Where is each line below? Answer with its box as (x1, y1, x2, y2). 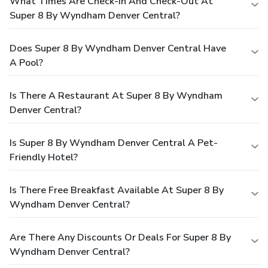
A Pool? (10, 56, 43, 69)
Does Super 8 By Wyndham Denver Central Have (10, 41, 226, 55)
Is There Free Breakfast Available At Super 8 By (10, 183, 224, 197)
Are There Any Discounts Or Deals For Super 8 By (10, 230, 231, 244)
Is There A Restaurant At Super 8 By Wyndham (10, 89, 223, 102)
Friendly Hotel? (10, 150, 78, 164)
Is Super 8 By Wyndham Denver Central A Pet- (10, 136, 218, 150)
